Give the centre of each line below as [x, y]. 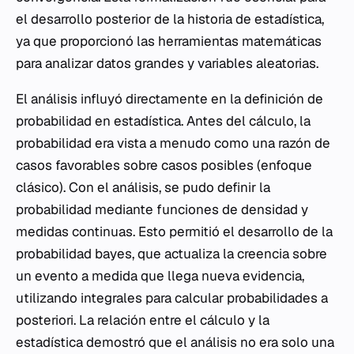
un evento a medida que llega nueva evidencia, [160, 276]
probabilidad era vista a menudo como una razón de [173, 143]
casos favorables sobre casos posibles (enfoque [164, 166]
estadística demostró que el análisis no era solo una [175, 343]
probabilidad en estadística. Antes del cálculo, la [163, 121]
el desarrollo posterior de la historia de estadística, [170, 19]
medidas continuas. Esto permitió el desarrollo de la [174, 232]
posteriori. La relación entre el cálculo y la [143, 320]
